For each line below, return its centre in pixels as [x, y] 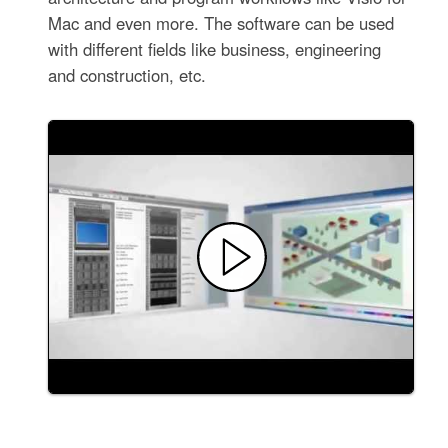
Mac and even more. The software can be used [221, 23]
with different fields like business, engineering [215, 49]
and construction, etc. [127, 75]
